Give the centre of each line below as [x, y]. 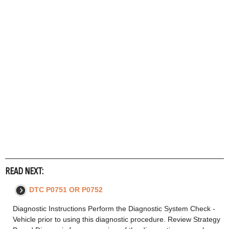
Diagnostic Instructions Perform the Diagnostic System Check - [114, 209]
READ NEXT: [24, 172]
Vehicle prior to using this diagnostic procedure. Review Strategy [117, 220]
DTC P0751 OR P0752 [66, 190]
